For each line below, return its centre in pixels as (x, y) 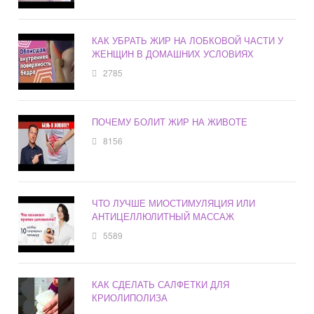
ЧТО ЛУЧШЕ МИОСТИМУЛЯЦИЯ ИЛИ (174, 203)
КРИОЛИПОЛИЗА (130, 298)
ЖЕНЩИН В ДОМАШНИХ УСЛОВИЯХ (173, 54)
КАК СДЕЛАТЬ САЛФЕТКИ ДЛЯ (161, 285)
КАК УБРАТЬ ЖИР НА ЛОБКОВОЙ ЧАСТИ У (188, 41)
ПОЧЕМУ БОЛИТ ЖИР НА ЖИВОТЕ (170, 122)
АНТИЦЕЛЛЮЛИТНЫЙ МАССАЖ (163, 217)
